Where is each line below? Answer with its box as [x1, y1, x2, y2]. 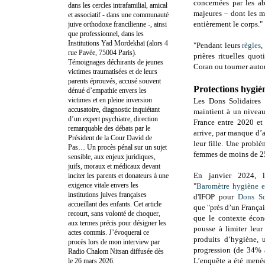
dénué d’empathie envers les [68, 86, 147, 95]
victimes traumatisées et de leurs [68, 67, 157, 76]
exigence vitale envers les [68, 180, 138, 189]
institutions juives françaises [68, 190, 147, 199]
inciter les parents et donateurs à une [68, 171, 169, 180]
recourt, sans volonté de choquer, [68, 209, 160, 218]
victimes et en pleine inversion [68, 95, 152, 104]
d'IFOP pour [193, 192, 238, 202]
